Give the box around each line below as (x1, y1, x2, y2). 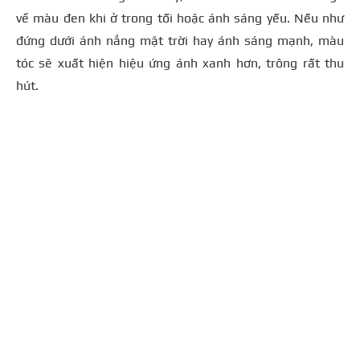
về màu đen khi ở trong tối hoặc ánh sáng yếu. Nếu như (16, 10, 344, 27)
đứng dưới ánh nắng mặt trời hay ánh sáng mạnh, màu (16, 33, 344, 49)
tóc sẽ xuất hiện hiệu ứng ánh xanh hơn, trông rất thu (16, 55, 344, 72)
